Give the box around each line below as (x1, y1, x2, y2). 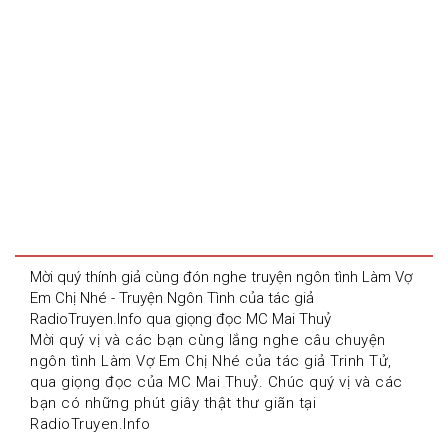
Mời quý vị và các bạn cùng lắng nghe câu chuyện (30, 330, 386, 349)
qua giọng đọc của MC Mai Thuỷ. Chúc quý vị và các (30, 372, 403, 391)
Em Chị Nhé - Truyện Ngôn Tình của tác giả (30, 288, 314, 307)
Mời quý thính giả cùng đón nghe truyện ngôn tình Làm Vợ (30, 267, 412, 286)
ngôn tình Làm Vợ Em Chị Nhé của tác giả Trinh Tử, (30, 351, 392, 370)
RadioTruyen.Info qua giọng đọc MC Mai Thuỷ (30, 309, 331, 328)
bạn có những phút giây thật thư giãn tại (30, 393, 316, 412)
